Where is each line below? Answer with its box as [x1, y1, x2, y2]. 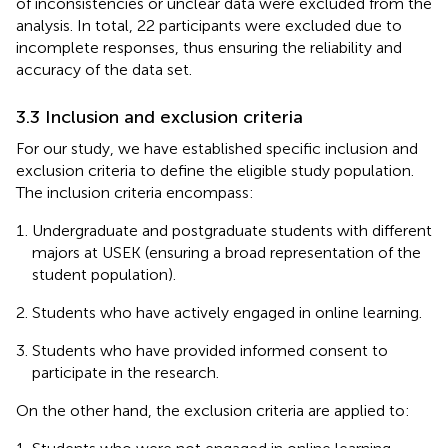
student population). [32, 264, 176, 284]
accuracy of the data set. [16, 59, 192, 79]
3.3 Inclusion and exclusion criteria [16, 105, 303, 128]
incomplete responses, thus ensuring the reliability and [16, 37, 402, 57]
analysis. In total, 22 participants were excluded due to [16, 15, 402, 35]
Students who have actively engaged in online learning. [32, 302, 422, 322]
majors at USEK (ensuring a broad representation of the [32, 242, 421, 262]
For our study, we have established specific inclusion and [16, 138, 418, 158]
